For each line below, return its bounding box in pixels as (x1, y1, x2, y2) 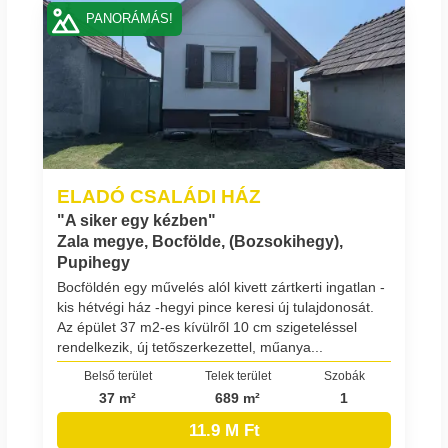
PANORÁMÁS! (86, 11, 174, 26)
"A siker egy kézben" (57, 212, 216, 230)
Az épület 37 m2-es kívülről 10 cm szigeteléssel (57, 319, 357, 336)
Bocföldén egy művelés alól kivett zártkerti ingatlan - (57, 279, 385, 296)
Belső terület (83, 369, 152, 383)
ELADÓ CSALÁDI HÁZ (57, 185, 261, 208)
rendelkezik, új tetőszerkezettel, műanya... (57, 339, 323, 356)
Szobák (323, 369, 365, 383)
